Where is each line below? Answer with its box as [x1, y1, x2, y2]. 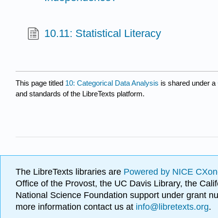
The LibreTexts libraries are [16, 167, 124, 177]
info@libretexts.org [133, 202, 209, 212]
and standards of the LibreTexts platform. [16, 89, 145, 98]
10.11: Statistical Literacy [44, 27, 162, 39]
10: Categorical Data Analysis [65, 78, 159, 87]
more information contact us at [16, 202, 133, 212]
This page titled [16, 78, 65, 87]
